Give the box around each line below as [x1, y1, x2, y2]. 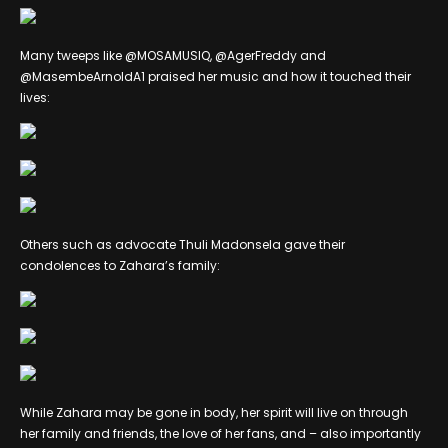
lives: [20, 88, 50, 106]
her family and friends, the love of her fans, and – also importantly [20, 424, 421, 442]
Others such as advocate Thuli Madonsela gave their [20, 235, 345, 253]
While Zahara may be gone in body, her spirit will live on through [20, 403, 408, 421]
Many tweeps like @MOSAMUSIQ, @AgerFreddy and [20, 46, 326, 64]
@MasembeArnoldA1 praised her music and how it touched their [20, 67, 411, 85]
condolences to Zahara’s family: [20, 256, 220, 274]
